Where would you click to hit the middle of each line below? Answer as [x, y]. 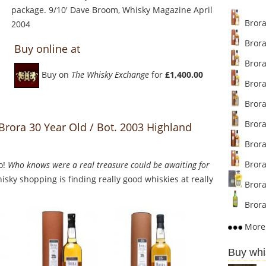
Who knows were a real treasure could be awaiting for [109, 165]
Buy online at [47, 49]
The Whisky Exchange [110, 75]
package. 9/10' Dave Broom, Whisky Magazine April [112, 10]
